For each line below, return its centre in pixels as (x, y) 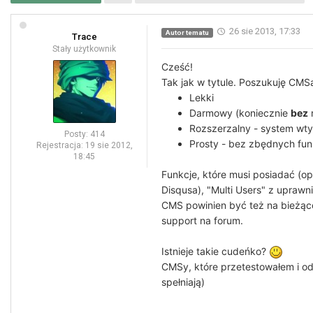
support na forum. (202, 220)
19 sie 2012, (109, 145)
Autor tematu (187, 32)
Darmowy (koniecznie (240, 113)
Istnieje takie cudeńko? (215, 251)
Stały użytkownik (84, 49)
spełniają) (183, 282)
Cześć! (177, 67)
